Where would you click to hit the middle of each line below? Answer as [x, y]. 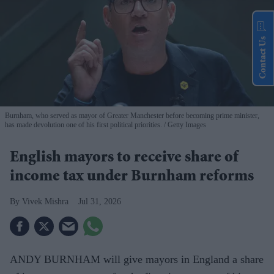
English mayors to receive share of [124, 159]
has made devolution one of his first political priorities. [83, 125]
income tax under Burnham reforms [132, 178]
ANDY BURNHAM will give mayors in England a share [137, 260]
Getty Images [186, 125]
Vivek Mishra [45, 202]
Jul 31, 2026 [100, 202]
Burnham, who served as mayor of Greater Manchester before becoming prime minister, [132, 116]
